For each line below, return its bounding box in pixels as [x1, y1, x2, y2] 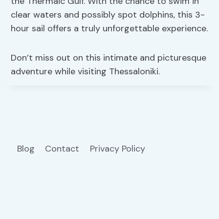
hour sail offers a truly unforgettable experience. [11, 22, 208, 35]
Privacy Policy [89, 143, 148, 155]
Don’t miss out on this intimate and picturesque [11, 52, 207, 64]
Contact [45, 143, 80, 155]
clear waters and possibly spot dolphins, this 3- [11, 9, 205, 21]
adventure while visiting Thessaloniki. [11, 66, 160, 78]
